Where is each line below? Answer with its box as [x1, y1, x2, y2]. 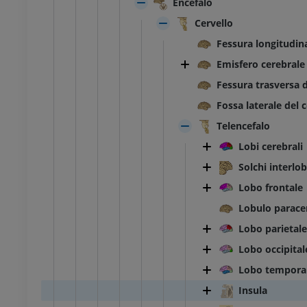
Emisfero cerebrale [217, 58, 305, 71]
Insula [238, 284, 267, 297]
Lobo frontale [238, 181, 303, 195]
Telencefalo [217, 119, 270, 133]
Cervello [195, 16, 233, 30]
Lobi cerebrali [238, 140, 303, 153]
